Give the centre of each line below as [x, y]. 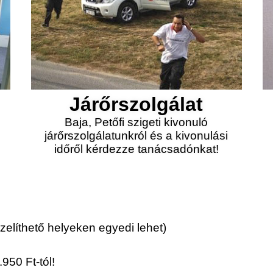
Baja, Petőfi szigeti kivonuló [136, 122]
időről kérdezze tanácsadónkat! [136, 149]
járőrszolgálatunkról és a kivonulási [136, 136]
